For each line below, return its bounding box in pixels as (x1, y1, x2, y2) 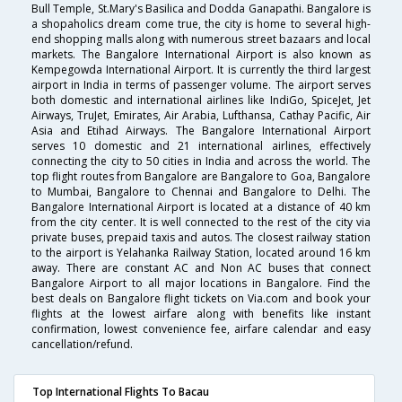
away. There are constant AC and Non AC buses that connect (31, 260, 371, 276)
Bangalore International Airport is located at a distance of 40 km (31, 199, 371, 215)
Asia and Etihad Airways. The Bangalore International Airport (31, 123, 371, 139)
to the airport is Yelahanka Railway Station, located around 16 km (31, 245, 371, 261)
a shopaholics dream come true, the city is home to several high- (31, 16, 371, 32)
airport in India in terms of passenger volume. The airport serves (31, 77, 371, 93)
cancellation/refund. (31, 336, 133, 353)
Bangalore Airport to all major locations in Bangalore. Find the (31, 275, 371, 292)
